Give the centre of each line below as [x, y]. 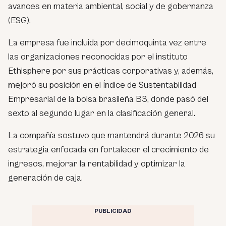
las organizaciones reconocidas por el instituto [98, 56]
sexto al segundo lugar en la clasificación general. [102, 113]
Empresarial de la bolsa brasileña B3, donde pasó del [108, 99]
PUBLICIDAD [113, 211]
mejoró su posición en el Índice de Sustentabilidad [102, 85]
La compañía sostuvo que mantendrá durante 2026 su [111, 135]
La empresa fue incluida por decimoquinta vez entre [107, 42]
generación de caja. [45, 178]
